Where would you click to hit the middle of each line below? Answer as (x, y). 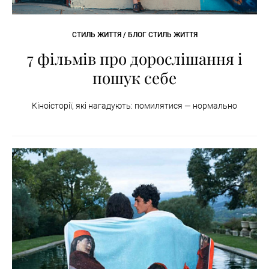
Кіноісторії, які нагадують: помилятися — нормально (134, 106)
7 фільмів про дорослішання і (134, 59)
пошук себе (134, 78)
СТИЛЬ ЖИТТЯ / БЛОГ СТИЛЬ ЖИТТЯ (134, 35)
